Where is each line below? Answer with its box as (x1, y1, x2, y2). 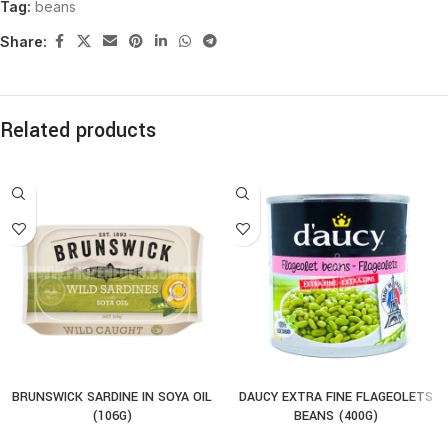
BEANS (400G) (294, 407, 378, 425)
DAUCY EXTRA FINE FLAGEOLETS (239, 388, 433, 406)
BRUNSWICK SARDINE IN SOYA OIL (12, 388, 212, 406)
